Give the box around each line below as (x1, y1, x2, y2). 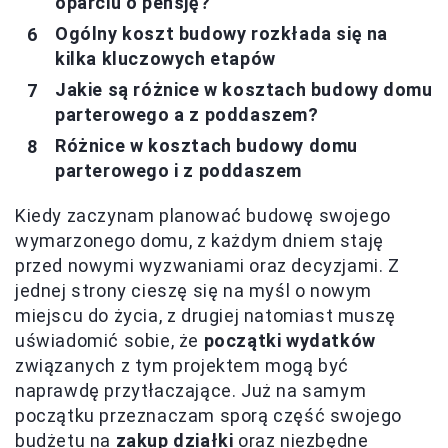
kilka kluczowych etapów (55, 48, 276, 70)
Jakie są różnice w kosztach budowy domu (55, 79, 433, 101)
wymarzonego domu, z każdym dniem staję (15, 230, 384, 252)
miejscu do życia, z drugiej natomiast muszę (15, 305, 396, 327)
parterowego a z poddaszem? (55, 104, 319, 126)
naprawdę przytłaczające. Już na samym (15, 380, 367, 402)
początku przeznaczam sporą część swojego (15, 405, 403, 427)
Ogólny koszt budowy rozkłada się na (55, 23, 389, 45)
